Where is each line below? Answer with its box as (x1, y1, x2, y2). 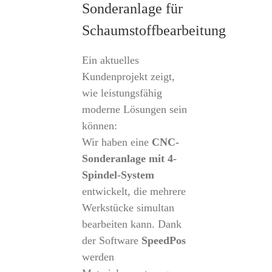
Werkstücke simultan (81, 202, 174, 214)
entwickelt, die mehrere (81, 185, 186, 197)
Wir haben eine (81, 136, 152, 148)
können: (81, 120, 117, 132)
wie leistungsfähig (81, 87, 162, 99)
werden (81, 251, 114, 263)
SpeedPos (141, 234, 186, 246)
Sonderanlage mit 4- (81, 152, 177, 165)
